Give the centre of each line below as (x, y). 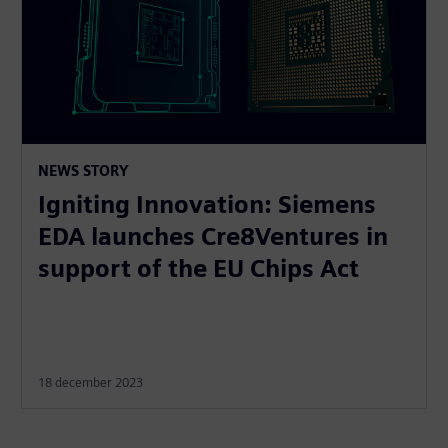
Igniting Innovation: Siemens (207, 204)
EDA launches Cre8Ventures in (213, 236)
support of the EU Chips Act (199, 268)
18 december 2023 (91, 382)
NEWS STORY (84, 170)
